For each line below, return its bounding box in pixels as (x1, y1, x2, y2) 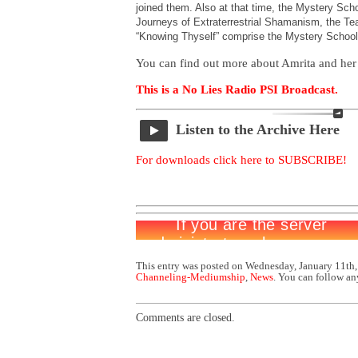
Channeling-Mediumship (136, 271, 245, 283)
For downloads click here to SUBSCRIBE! (136, 153, 347, 166)
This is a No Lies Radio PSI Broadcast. (136, 82, 338, 96)
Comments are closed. (136, 311, 235, 324)
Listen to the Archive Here (176, 121, 340, 137)
